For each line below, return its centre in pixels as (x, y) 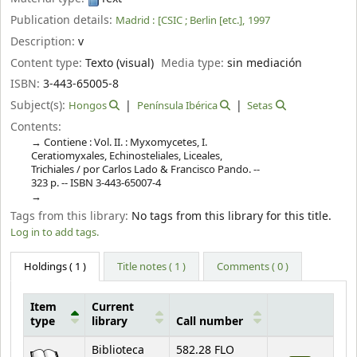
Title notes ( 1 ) (152, 267)
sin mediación (265, 63)
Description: (44, 41)
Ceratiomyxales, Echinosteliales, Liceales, (126, 155)
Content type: (48, 63)
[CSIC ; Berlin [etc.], (201, 20)
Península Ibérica (177, 106)
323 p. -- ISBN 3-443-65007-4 (96, 182)
